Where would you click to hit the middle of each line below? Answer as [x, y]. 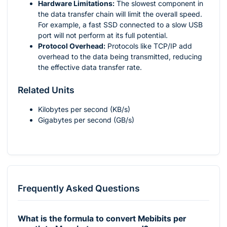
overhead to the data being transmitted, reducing [120, 56]
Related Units [46, 90]
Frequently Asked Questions [79, 188]
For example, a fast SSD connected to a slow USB [120, 24]
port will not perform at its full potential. [103, 35]
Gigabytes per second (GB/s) [86, 120]
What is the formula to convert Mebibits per [102, 219]
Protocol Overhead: [72, 46]
